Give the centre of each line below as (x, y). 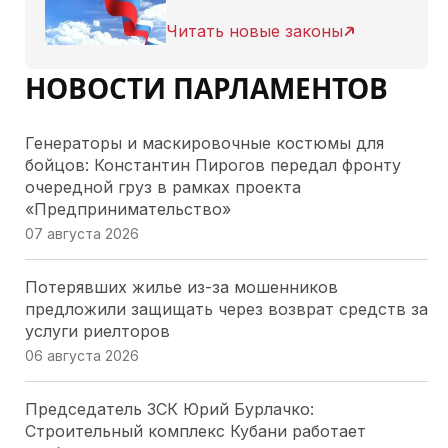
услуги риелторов (97, 331)
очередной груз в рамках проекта (162, 187)
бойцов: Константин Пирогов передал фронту (212, 165)
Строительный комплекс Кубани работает (195, 431)
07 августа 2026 (81, 233)
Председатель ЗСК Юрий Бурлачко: (169, 409)
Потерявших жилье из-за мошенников (181, 287)
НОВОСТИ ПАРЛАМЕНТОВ (206, 88)
